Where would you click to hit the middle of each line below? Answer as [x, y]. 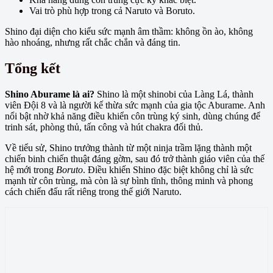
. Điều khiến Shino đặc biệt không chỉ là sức [168, 169]
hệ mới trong [30, 169]
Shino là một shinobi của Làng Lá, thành [174, 94]
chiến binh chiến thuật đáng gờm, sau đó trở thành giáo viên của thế [135, 158]
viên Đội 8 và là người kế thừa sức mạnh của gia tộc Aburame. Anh [135, 105]
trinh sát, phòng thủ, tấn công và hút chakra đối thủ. [104, 127]
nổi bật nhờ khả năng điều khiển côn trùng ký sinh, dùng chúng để [133, 116]
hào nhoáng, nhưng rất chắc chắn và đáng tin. [93, 42]
